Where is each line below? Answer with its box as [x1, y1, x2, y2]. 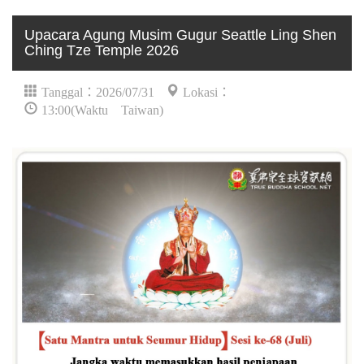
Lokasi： [183, 83, 231, 98]
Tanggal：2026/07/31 [41, 83, 154, 98]
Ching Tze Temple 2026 [24, 42, 179, 58]
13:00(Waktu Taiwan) [41, 101, 163, 116]
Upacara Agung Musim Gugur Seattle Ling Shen [24, 27, 336, 43]
